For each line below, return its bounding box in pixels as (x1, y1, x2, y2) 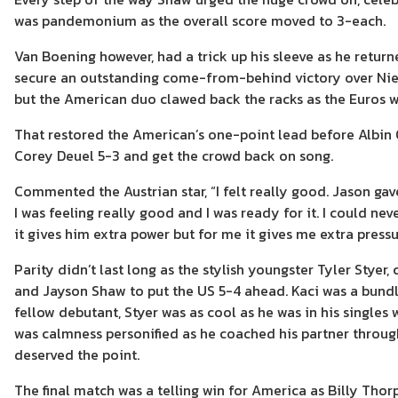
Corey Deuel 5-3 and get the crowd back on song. (14, 145, 333, 167)
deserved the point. (14, 344, 139, 366)
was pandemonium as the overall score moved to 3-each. (14, 10, 386, 32)
